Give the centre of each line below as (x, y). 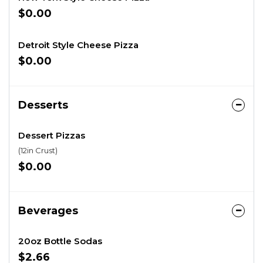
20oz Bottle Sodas (60, 241)
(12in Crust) (38, 150)
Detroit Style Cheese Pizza (78, 45)
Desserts (43, 105)
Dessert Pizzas (52, 135)
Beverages (48, 211)
